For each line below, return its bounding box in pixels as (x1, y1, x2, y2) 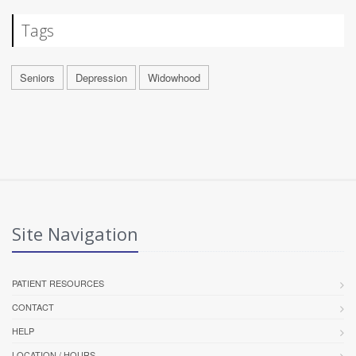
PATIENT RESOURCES (12, 276, 104, 289)
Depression (75, 69, 127, 85)
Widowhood (148, 69, 200, 85)
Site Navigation (12, 221, 138, 246)
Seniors (20, 69, 55, 85)
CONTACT (12, 300, 54, 313)
